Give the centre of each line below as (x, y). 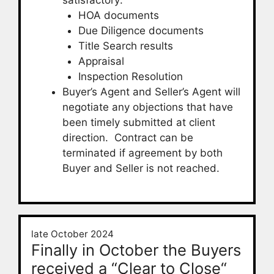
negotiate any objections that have (148, 107)
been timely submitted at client (139, 122)
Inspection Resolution (130, 76)
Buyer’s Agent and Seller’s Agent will (151, 91)
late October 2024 (72, 234)
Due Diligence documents (141, 30)
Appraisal (101, 61)
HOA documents (118, 15)
